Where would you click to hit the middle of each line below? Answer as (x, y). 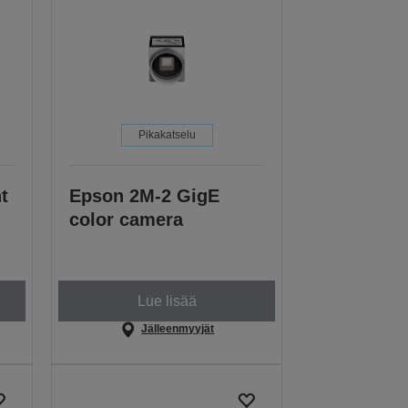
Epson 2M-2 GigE (145, 196)
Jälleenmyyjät (178, 329)
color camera (127, 220)
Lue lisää (167, 301)
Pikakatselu (167, 135)
